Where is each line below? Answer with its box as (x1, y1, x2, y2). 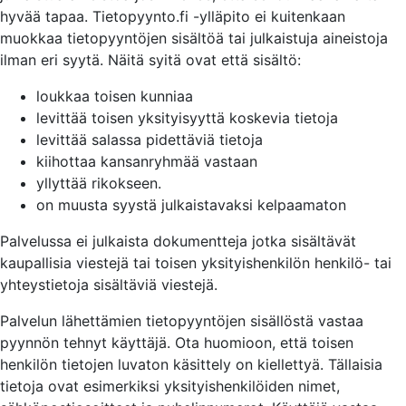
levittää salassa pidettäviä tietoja (36, 130, 263, 149)
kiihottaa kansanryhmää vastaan (36, 152, 257, 170)
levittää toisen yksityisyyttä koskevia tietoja (36, 109, 338, 127)
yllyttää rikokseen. (36, 174, 161, 192)
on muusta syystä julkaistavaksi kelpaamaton (36, 196, 346, 214)
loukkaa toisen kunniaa (36, 87, 193, 105)
